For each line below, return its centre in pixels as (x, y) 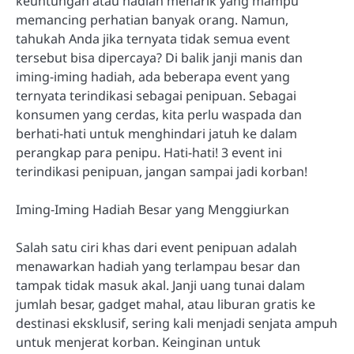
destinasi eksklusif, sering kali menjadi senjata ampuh (177, 324)
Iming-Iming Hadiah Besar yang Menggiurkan (153, 210)
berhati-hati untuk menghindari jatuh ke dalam (156, 133)
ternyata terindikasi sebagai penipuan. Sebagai (156, 95)
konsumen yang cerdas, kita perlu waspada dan (159, 114)
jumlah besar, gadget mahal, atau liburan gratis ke (166, 305)
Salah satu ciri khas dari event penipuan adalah (156, 248)
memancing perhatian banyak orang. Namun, (152, 19)
